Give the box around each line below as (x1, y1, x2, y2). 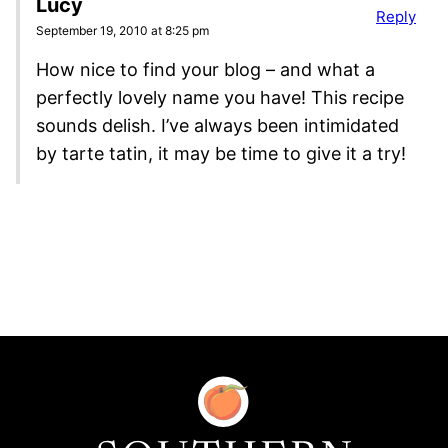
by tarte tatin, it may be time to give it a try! (36, 143, 406, 165)
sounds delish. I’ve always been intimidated (36, 115, 399, 137)
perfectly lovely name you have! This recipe (36, 87, 404, 109)
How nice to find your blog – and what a (36, 59, 375, 81)
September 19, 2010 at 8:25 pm (36, 23, 209, 39)
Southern (92, 377, 158, 397)
